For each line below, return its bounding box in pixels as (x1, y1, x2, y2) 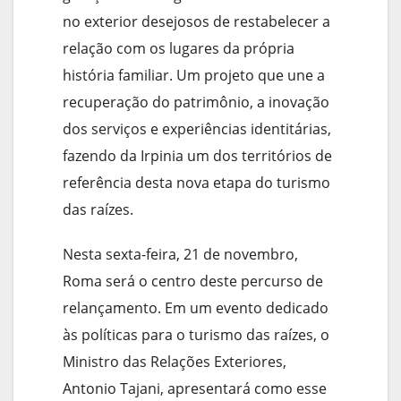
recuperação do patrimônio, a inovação (63, 92, 329, 113)
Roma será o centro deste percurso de (63, 271, 323, 292)
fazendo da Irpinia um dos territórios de (63, 146, 332, 166)
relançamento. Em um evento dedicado (63, 298, 328, 319)
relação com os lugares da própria (63, 38, 294, 59)
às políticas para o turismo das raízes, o (63, 325, 329, 346)
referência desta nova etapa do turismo (63, 173, 330, 193)
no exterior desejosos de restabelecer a (63, 12, 330, 32)
